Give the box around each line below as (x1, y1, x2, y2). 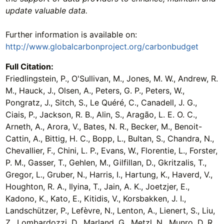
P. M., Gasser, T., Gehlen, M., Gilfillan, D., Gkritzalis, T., (5, 157, 206, 167)
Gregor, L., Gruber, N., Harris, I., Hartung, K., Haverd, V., (5, 169, 212, 179)
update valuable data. (5, 5, 87, 15)
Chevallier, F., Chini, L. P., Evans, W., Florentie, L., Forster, (5, 145, 217, 155)
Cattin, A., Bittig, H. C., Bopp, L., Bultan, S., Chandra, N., (5, 133, 214, 143)
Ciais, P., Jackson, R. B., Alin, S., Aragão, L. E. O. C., (5, 109, 197, 119)
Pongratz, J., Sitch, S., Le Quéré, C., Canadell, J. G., (5, 97, 197, 107)
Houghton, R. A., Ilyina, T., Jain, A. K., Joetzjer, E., (5, 181, 189, 191)
